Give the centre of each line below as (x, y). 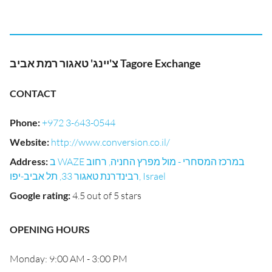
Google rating (39, 195)
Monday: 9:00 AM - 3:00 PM (69, 259)
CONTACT (33, 93)
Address (28, 161)
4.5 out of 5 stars (107, 195)
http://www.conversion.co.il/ (110, 142)
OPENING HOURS (50, 229)
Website (28, 142)
